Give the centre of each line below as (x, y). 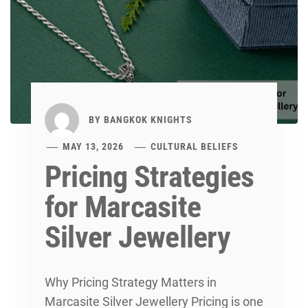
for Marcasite (123, 207)
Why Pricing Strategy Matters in (131, 283)
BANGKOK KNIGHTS (148, 120)
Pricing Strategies (150, 177)
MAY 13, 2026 (93, 147)
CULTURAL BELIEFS (195, 147)
